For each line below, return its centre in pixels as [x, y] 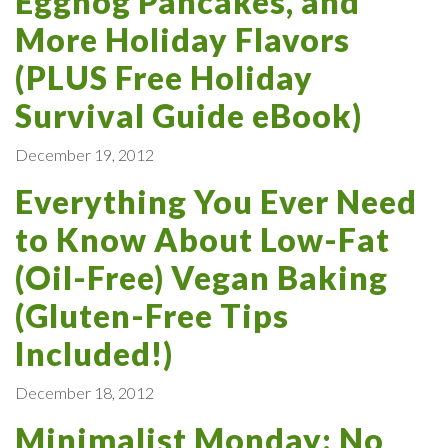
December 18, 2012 [84, 392]
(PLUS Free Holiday [164, 77]
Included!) [94, 353]
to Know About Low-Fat [202, 239]
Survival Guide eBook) [188, 115]
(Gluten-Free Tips [152, 315]
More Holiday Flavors [182, 39]
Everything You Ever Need [216, 201]
